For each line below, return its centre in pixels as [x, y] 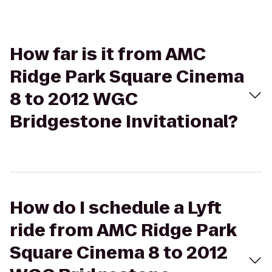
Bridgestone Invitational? [124, 122]
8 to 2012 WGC [74, 99]
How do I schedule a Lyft [116, 208]
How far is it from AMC [108, 54]
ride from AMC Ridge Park [123, 230]
